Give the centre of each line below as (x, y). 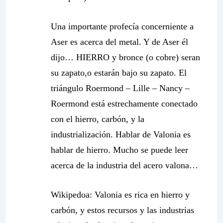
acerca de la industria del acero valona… (124, 165)
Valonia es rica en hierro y (142, 195)
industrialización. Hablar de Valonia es (121, 134)
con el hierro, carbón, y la (98, 119)
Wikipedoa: (73, 195)
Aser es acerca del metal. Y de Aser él (119, 42)
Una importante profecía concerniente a (122, 26)
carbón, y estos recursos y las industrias (122, 210)
